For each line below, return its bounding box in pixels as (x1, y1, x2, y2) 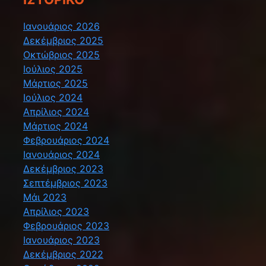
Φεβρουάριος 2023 (23, 220, 109, 232)
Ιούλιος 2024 (23, 91, 83, 104)
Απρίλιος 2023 (23, 205, 89, 218)
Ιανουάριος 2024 (23, 148, 100, 161)
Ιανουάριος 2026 (23, 20, 100, 33)
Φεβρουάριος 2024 (23, 134, 109, 147)
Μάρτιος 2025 (23, 77, 88, 90)
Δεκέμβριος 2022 (23, 248, 103, 261)
